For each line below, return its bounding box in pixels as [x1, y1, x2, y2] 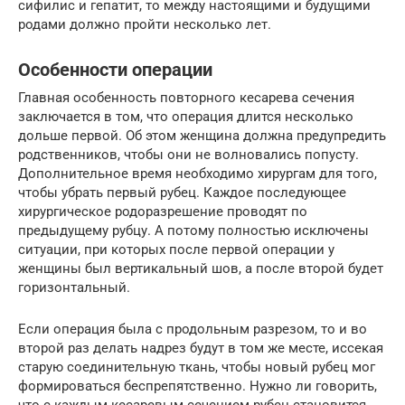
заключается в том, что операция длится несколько [18, 108, 353, 126]
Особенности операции [18, 60, 212, 81]
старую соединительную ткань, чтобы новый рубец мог [18, 359, 375, 376]
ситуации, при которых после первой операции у [18, 241, 334, 259]
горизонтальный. [18, 279, 130, 297]
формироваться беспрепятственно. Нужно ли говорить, [18, 378, 377, 395]
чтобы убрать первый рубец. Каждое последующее [18, 184, 346, 202]
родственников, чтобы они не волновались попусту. [18, 146, 359, 164]
